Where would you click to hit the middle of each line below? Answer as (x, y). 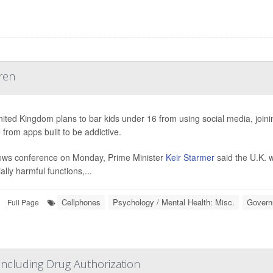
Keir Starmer (189, 157)
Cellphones (81, 202)
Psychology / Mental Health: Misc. (174, 202)
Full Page (23, 202)
